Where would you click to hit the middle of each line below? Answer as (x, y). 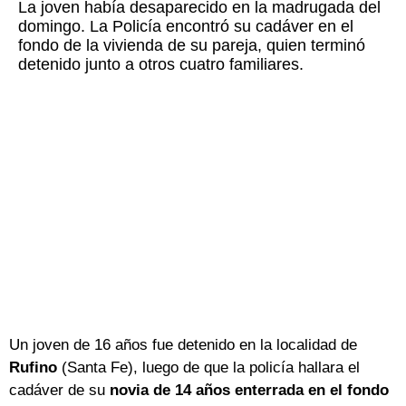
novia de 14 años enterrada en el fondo (249, 391)
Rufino (33, 368)
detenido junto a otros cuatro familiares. (161, 65)
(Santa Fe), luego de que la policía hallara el (208, 368)
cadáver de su (59, 391)
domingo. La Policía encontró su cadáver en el (186, 27)
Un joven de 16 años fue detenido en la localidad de (183, 345)
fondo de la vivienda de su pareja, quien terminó (192, 46)
